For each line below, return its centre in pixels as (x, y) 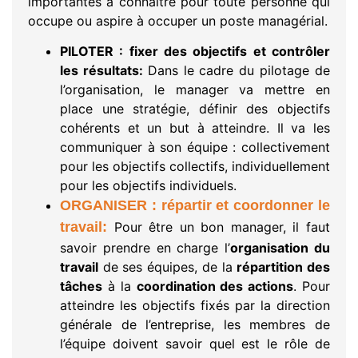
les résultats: (104, 71)
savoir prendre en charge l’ (145, 248)
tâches (81, 286)
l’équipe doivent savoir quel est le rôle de (195, 344)
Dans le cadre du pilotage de (239, 71)
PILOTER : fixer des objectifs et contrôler (195, 52)
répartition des (284, 267)
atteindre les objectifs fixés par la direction (195, 306)
